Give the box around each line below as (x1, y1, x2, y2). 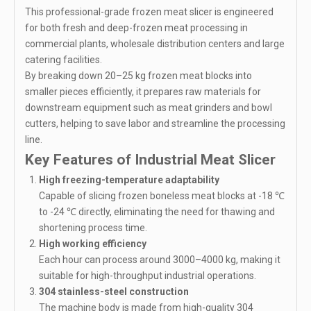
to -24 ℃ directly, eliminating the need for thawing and (39, 206, 275, 218)
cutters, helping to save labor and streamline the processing (25, 118, 285, 130)
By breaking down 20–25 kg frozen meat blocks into (25, 70, 252, 82)
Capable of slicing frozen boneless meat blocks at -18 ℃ (39, 190, 285, 202)
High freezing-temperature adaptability (39, 174, 219, 186)
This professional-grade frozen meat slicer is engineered (25, 6, 274, 18)
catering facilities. (25, 54, 102, 66)
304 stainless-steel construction (39, 286, 189, 298)
